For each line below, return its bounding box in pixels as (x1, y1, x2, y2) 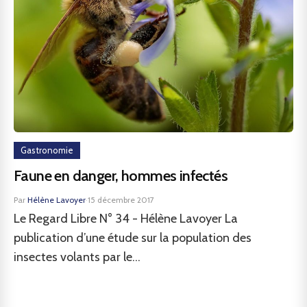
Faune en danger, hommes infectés (14, 167, 228, 185)
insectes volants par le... (14, 249, 140, 265)
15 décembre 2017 (88, 195, 154, 205)
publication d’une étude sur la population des (14, 230, 251, 245)
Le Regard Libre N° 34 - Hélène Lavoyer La (14, 211, 238, 226)
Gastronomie (21, 145, 73, 156)
